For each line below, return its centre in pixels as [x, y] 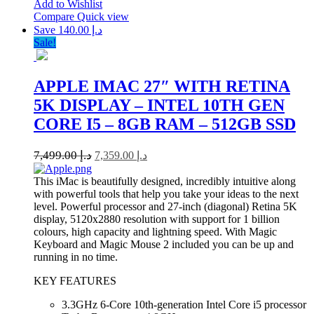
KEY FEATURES [75, 281]
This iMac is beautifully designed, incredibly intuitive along [165, 182]
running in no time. [76, 257]
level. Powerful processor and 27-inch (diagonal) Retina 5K [165, 207]
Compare [55, 17]
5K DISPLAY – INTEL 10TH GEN [159, 105]
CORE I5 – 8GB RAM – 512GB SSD [165, 124]
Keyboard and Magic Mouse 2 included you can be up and [164, 245]
